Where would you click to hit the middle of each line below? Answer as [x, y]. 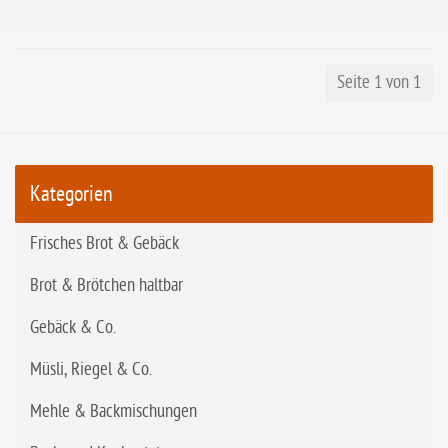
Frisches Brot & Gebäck [104, 243]
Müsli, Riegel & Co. [91, 369]
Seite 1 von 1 [379, 82]
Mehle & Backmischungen [113, 411]
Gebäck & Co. [73, 327]
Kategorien [71, 194]
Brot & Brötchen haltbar [106, 285]
